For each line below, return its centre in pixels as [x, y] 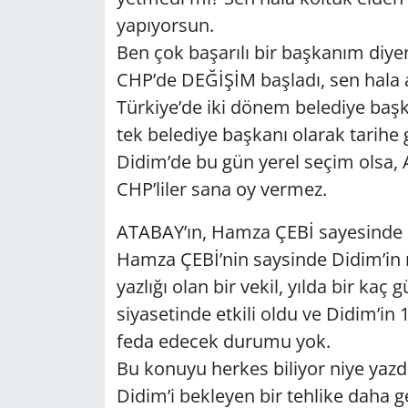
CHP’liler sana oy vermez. [224, 189]
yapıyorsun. [167, 25]
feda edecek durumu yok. [225, 341]
